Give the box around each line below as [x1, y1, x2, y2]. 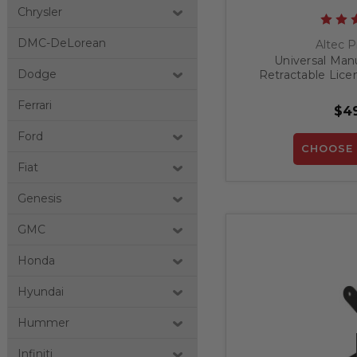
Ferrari [17, 98, 52, 113]
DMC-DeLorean [17, 36, 106, 51]
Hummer [17, 316, 69, 331]
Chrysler [17, 5, 62, 20]
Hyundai [17, 284, 64, 300]
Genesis [17, 191, 61, 206]
